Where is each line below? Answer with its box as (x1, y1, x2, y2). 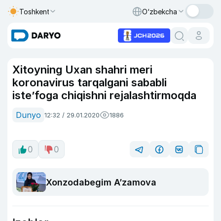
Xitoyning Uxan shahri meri (12, 63, 152, 76)
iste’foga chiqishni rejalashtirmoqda (12, 89, 196, 102)
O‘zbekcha (142, 7, 177, 16)
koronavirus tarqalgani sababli (12, 76, 167, 89)
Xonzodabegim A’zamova (46, 177, 156, 187)
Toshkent (19, 7, 50, 16)
